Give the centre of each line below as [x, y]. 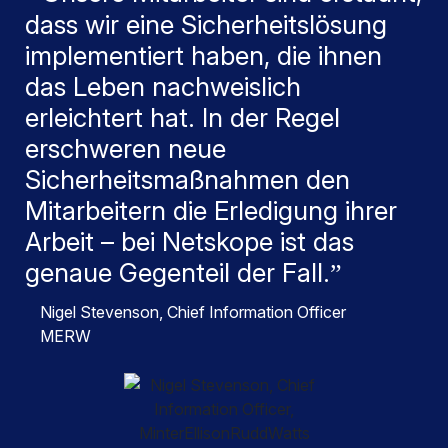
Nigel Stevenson [99, 311]
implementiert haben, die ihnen [203, 55]
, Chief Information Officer [252, 311]
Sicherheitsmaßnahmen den [187, 179]
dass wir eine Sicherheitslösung [206, 24]
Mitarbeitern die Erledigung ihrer [211, 210]
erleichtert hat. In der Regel [182, 117]
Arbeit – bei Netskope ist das [189, 241]
